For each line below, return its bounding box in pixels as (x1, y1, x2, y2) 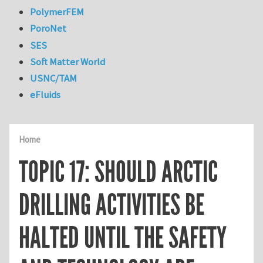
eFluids (30, 88, 61, 102)
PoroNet (30, 22, 67, 35)
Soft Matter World (30, 55, 106, 68)
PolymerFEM (30, 5, 85, 19)
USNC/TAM (30, 72, 77, 85)
